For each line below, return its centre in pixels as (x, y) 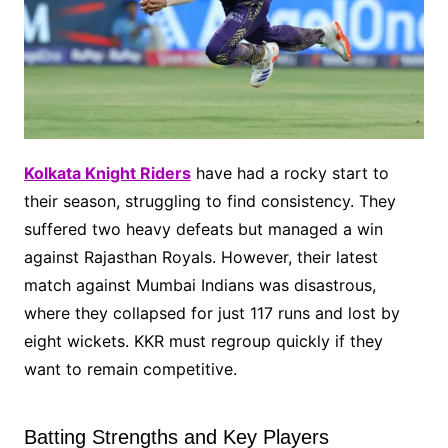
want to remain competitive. (130, 368)
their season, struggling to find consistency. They (209, 200)
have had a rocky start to (289, 172)
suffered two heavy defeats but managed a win (203, 228)
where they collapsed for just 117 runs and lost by (211, 312)
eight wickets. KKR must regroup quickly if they (203, 340)
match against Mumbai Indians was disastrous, (199, 284)
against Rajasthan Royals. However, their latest (200, 256)
